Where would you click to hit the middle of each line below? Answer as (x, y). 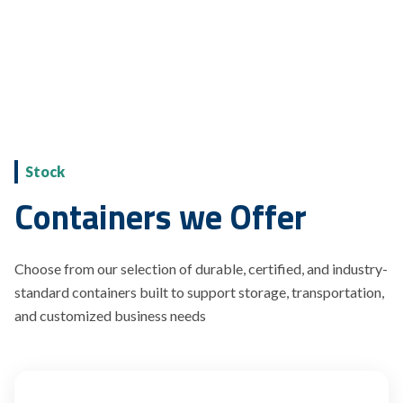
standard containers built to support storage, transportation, (199, 292)
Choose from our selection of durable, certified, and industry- (201, 269)
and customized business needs (110, 315)
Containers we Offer (161, 217)
